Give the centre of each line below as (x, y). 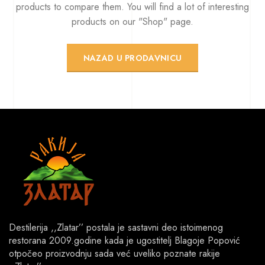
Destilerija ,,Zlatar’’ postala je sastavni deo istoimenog (116, 227)
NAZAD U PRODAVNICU (132, 58)
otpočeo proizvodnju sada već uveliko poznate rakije (114, 253)
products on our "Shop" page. (132, 21)
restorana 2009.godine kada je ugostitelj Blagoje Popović (125, 240)
